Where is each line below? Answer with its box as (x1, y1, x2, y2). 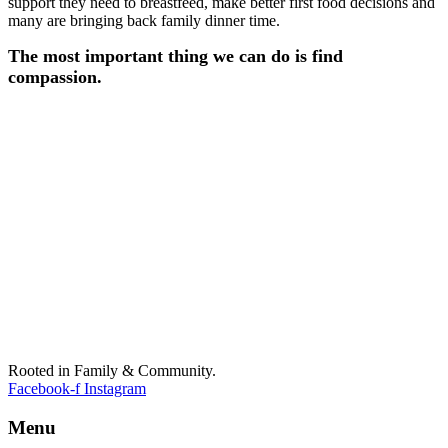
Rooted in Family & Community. (8, 361, 216, 379)
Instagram (84, 379, 146, 397)
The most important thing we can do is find (8, 45, 343, 66)
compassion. (8, 66, 102, 87)
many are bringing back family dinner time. (8, 11, 284, 29)
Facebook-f (8, 379, 80, 397)
